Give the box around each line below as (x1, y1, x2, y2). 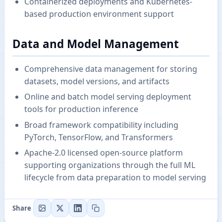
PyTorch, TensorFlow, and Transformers (24, 131, 173, 143)
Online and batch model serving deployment (24, 91, 191, 103)
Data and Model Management (12, 36, 179, 52)
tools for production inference (24, 104, 138, 115)
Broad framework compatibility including (24, 119, 178, 130)
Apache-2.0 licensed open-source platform (24, 147, 183, 158)
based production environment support (24, 8, 174, 19)
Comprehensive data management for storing (24, 63, 197, 74)
